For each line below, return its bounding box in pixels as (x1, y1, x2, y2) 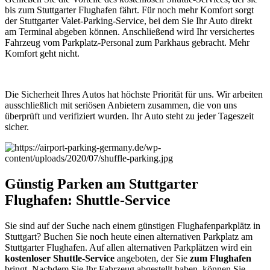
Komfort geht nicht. (5, 48, 80, 58)
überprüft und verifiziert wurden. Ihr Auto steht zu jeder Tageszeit (5, 110, 254, 121)
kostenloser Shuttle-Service (5, 253, 115, 263)
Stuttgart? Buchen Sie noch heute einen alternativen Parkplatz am (5, 231, 253, 242)
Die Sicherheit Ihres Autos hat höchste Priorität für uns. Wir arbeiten (5, 89, 263, 99)
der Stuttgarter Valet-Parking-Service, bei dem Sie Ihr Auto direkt (5, 15, 252, 26)
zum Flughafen (187, 253, 251, 263)
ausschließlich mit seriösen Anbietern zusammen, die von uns (5, 99, 237, 110)
